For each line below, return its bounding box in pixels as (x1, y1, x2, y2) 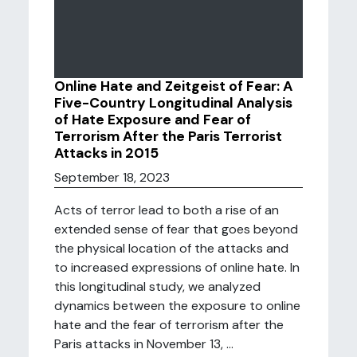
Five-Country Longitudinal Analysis (54, 94, 292, 112)
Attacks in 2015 (54, 144, 159, 162)
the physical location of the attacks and (54, 240, 288, 257)
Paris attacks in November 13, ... (54, 335, 233, 352)
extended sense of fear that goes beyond (54, 221, 298, 237)
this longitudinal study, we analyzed (54, 278, 261, 295)
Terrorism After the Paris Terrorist (54, 127, 282, 145)
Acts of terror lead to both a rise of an (54, 202, 279, 218)
